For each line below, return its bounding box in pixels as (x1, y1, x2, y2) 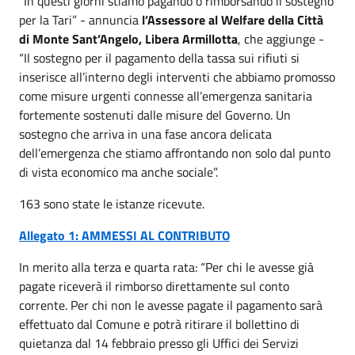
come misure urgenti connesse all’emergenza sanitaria (19, 86, 312, 105)
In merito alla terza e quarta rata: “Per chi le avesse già (19, 258, 314, 277)
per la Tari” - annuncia (19, 10, 142, 29)
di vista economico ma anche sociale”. (19, 162, 218, 181)
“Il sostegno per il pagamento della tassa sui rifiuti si (19, 48, 300, 67)
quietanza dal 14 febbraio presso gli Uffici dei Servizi (19, 334, 299, 353)
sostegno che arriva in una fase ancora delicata (19, 124, 272, 143)
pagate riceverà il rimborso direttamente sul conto (19, 277, 289, 296)
